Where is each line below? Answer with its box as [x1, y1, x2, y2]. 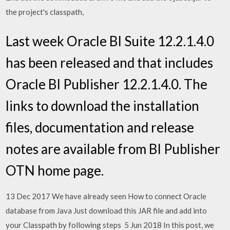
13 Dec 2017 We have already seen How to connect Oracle [6, 191, 207, 201]
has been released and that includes [6, 54, 214, 71]
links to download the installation [6, 98, 200, 114]
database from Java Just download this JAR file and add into [6, 206, 207, 215]
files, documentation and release [6, 119, 195, 136]
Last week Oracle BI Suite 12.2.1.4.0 [6, 33, 215, 49]
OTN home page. [6, 162, 104, 179]
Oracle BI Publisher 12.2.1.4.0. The [6, 76, 208, 92]
